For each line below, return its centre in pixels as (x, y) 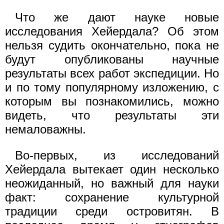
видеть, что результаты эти (112, 115)
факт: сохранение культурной (112, 197)
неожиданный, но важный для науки (112, 183)
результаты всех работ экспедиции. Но (112, 73)
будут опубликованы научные (112, 59)
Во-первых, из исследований (117, 155)
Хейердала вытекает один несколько (112, 169)
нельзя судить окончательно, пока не (112, 45)
